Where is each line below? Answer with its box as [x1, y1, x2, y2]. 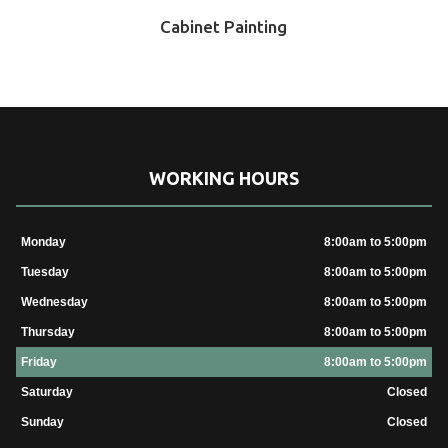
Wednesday [20, 295, 88, 310]
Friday [20, 355, 57, 370]
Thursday [20, 325, 75, 340]
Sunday [20, 415, 64, 430]
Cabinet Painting [160, 16, 288, 36]
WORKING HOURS [149, 168, 299, 189]
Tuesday [20, 265, 69, 280]
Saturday [20, 385, 73, 400]
